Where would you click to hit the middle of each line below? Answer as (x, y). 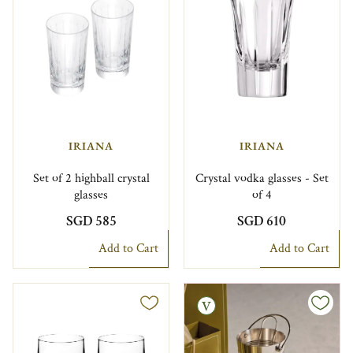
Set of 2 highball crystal (91, 178)
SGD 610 (262, 221)
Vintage (151, 305)
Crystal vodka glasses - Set (262, 178)
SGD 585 (91, 221)
